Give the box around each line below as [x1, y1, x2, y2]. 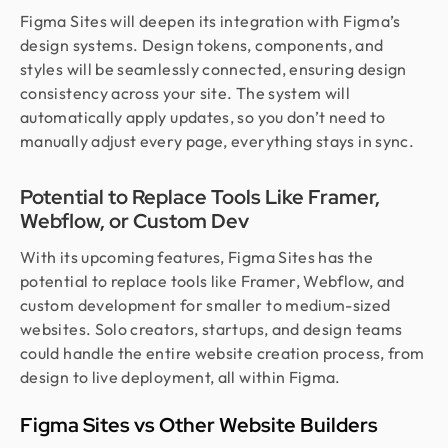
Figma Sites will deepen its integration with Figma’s [20, 11, 401, 31]
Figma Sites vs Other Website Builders [20, 412, 378, 438]
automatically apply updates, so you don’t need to [20, 107, 386, 127]
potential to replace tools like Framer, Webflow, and [20, 271, 405, 291]
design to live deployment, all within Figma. [20, 367, 341, 387]
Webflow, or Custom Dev [20, 208, 249, 234]
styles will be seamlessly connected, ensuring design [20, 59, 407, 79]
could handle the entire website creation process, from [20, 343, 425, 363]
